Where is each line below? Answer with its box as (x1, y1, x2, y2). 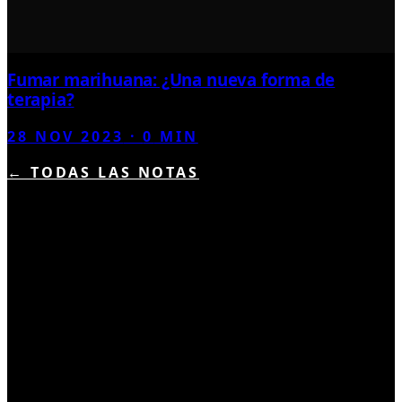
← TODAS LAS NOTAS (7, 162, 199, 182)
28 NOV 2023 (7, 126, 124, 146)
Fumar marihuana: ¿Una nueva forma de (7, 68, 336, 92)
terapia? (7, 88, 74, 111)
